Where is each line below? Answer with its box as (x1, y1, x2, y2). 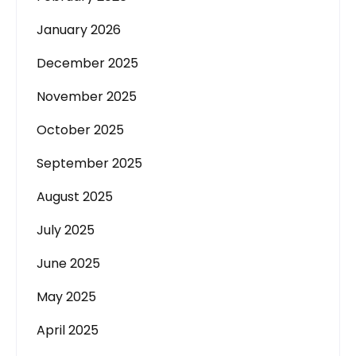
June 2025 (37, 254, 100, 273)
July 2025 (37, 221, 95, 239)
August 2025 (37, 188, 113, 206)
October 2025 (37, 121, 124, 139)
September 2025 (37, 154, 142, 172)
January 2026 (37, 21, 121, 39)
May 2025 (37, 288, 96, 306)
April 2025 (37, 321, 99, 339)
